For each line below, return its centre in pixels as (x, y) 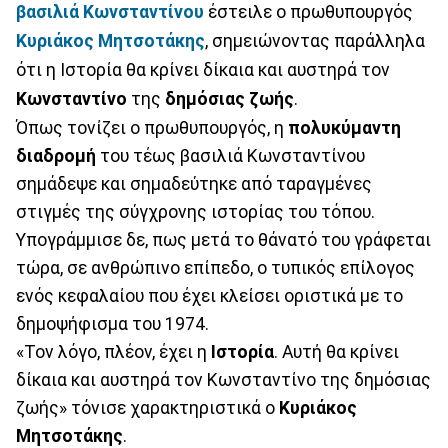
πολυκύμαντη (344, 127)
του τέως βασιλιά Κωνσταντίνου (230, 155)
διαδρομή (56, 155)
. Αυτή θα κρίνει (336, 351)
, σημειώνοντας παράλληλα (315, 40)
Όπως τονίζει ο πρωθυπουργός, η (152, 127)
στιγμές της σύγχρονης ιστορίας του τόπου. (195, 211)
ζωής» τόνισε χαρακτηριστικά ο (147, 407)
